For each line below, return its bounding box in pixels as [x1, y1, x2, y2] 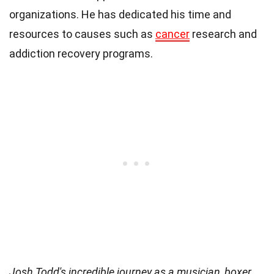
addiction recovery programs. [9, 46, 153, 60]
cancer [155, 27, 190, 40]
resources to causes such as [9, 27, 155, 40]
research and [190, 27, 257, 40]
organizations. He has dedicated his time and [9, 7, 231, 21]
